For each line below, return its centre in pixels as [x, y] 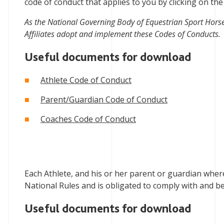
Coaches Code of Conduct [88, 119]
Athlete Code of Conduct [86, 80]
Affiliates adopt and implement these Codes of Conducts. [122, 34]
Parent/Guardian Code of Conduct [104, 99]
